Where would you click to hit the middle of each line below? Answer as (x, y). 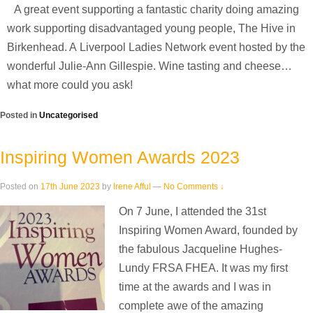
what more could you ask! (70, 85)
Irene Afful (132, 186)
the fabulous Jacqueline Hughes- (201, 249)
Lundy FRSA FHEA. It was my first (203, 268)
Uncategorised (68, 116)
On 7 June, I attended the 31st (192, 211)
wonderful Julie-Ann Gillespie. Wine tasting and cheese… (150, 66)
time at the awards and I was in (195, 286)
